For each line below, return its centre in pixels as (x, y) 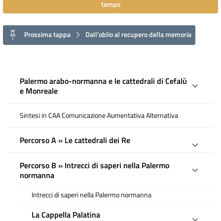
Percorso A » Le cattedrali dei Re (75, 140)
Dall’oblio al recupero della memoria (138, 34)
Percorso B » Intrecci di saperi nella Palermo (94, 166)
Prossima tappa (47, 34)
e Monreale (39, 91)
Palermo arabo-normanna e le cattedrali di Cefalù (103, 81)
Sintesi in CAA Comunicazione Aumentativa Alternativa (99, 116)
